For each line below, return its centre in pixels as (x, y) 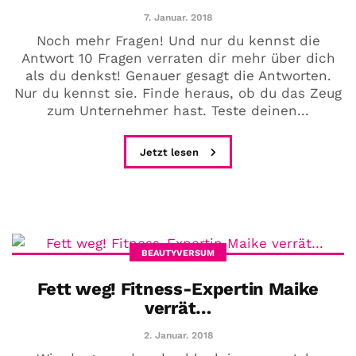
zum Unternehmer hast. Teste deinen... (178, 111)
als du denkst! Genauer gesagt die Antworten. (178, 76)
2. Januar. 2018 (178, 336)
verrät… (178, 308)
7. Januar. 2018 (178, 18)
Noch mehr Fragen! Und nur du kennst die (178, 41)
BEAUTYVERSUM (178, 253)
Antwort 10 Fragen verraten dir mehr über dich (178, 58)
